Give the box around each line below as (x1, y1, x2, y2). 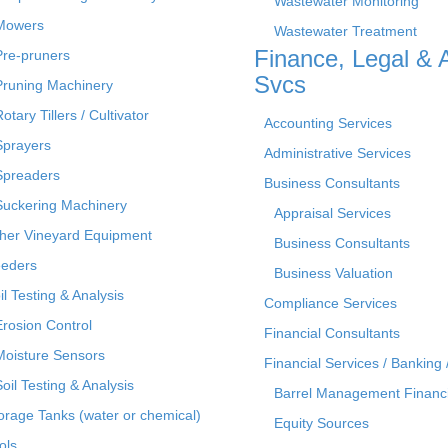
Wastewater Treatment (274, 22, 417, 39)
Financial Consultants (264, 324, 400, 341)
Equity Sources (274, 414, 369, 431)
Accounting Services (264, 114, 392, 131)
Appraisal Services (274, 204, 391, 221)
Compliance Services (264, 294, 397, 311)
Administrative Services (264, 144, 411, 161)
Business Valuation (274, 264, 393, 281)
